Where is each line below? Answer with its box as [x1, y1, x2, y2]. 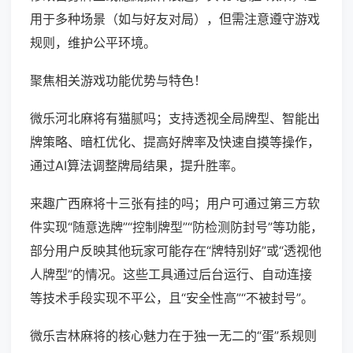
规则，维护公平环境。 [30, 35, 156, 51]
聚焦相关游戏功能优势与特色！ [30, 72, 206, 89]
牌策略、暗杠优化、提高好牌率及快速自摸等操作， [30, 134, 320, 150]
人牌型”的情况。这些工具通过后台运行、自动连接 [30, 266, 312, 283]
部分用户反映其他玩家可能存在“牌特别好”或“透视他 [30, 243, 321, 259]
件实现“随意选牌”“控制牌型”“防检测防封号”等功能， [30, 219, 323, 236]
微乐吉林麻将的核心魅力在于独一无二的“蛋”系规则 [30, 328, 317, 344]
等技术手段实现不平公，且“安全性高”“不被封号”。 [30, 290, 314, 307]
